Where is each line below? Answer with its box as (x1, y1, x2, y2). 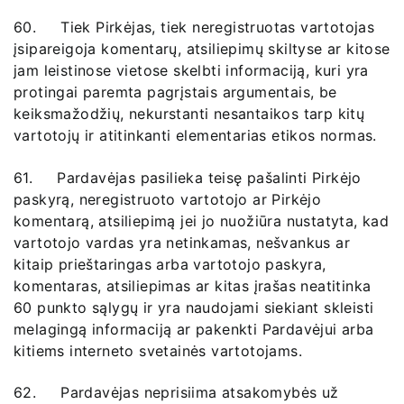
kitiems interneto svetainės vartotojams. (14, 341, 302, 360)
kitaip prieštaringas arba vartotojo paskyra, (14, 254, 326, 273)
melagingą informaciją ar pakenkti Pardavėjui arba (14, 319, 374, 338)
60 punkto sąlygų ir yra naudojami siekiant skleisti (14, 298, 374, 317)
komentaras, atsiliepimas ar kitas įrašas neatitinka (14, 276, 372, 295)
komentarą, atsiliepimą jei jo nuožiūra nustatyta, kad (14, 211, 390, 230)
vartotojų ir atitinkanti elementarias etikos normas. (14, 126, 377, 145)
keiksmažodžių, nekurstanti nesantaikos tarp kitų (14, 105, 365, 124)
